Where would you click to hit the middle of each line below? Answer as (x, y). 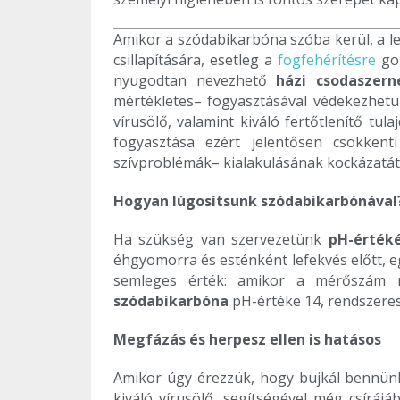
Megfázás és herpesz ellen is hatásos (247, 340)
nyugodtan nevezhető (195, 81)
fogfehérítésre (327, 60)
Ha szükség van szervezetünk (221, 240)
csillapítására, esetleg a (196, 60)
